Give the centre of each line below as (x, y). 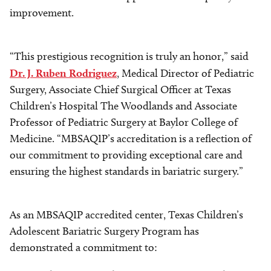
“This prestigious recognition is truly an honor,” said (129, 57)
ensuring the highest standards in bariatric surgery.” (126, 171)
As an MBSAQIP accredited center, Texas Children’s (126, 215)
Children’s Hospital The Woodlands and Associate (123, 106)
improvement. (42, 13)
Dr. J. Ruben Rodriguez (63, 73)
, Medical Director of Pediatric (185, 73)
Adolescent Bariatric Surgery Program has (104, 231)
